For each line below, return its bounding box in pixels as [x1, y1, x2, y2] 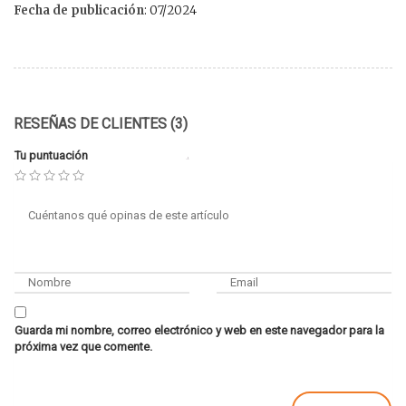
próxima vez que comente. [14, 339, 152, 353]
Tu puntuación [14, 148, 88, 162]
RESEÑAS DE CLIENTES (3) [14, 114, 188, 132]
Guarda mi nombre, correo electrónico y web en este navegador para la [14, 323, 384, 337]
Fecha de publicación [14, 2, 144, 18]
